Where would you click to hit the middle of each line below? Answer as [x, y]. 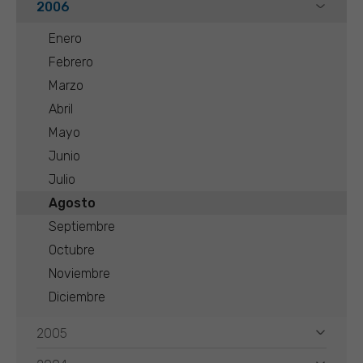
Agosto [72, 203]
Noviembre [79, 273]
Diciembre [77, 297]
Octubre [72, 250]
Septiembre [82, 226]
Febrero [71, 62]
